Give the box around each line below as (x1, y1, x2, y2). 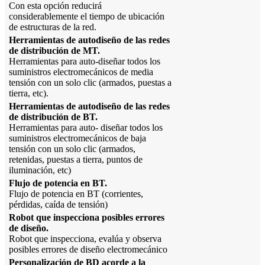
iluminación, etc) (9, 165, 71, 176)
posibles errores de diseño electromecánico (9, 244, 167, 255)
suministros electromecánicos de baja (9, 133, 146, 144)
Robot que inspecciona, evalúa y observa (9, 234, 161, 244)
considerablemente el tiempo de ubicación (9, 11, 164, 22)
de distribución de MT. (9, 46, 100, 56)
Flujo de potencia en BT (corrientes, (9, 189, 143, 199)
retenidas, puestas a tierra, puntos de (9, 154, 143, 165)
